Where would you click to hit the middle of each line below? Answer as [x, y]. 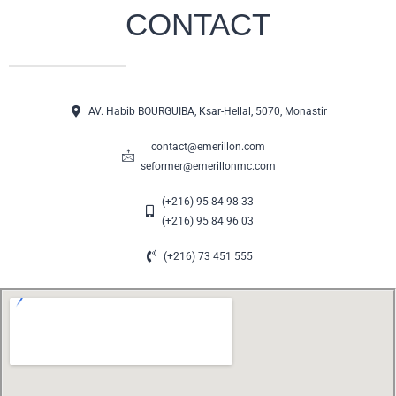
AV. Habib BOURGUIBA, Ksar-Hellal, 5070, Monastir [208, 111]
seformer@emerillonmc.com [208, 166]
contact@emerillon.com [208, 146]
